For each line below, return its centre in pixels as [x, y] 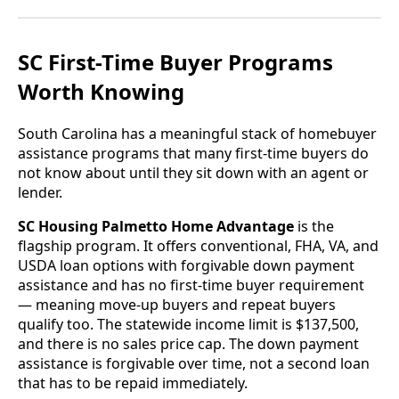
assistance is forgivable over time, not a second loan [194, 364]
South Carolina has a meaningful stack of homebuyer [197, 134]
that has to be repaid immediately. [133, 383]
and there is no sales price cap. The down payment [188, 344]
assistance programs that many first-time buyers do [193, 154]
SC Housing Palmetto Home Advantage [156, 227]
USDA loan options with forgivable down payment [186, 266]
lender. [40, 193]
